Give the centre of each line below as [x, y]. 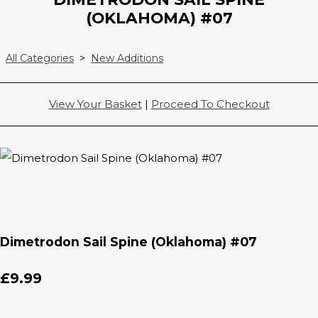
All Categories [40, 59]
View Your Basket [95, 104]
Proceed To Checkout [210, 104]
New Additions [127, 59]
